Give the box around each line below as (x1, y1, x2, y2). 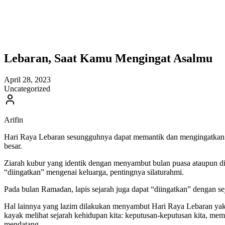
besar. (4, 141, 22, 150)
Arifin (4, 115, 23, 124)
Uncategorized (4, 84, 50, 93)
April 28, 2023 (4, 75, 51, 84)
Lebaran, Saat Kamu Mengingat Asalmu (4, 51, 215, 65)
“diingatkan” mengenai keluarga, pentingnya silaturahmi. (4, 167, 184, 176)
